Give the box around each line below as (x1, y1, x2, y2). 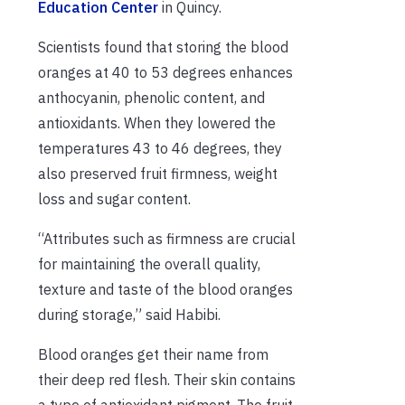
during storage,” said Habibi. (38, 305, 221, 324)
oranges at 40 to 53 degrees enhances (38, 62, 293, 81)
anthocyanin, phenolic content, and (38, 88, 265, 107)
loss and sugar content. (38, 189, 191, 208)
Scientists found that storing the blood (38, 37, 288, 56)
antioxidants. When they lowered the (38, 113, 276, 132)
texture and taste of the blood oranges (38, 279, 293, 298)
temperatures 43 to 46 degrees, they (38, 138, 282, 157)
